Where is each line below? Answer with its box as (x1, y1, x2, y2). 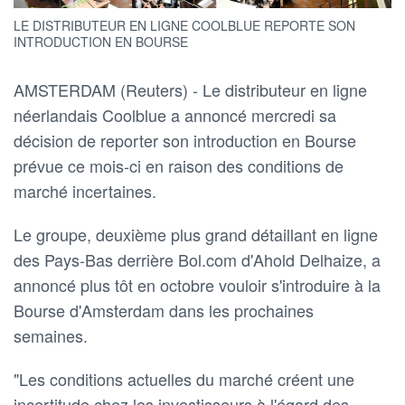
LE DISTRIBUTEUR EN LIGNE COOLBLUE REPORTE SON (14, 15, 355, 34)
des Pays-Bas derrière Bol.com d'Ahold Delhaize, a (14, 247, 381, 271)
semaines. (14, 323, 88, 347)
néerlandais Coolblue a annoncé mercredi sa (14, 102, 336, 127)
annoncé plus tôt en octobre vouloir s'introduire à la (14, 272, 381, 297)
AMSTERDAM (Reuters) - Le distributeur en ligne (14, 77, 367, 101)
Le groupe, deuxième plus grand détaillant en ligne (14, 221, 378, 246)
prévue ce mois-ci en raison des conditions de (14, 153, 344, 177)
